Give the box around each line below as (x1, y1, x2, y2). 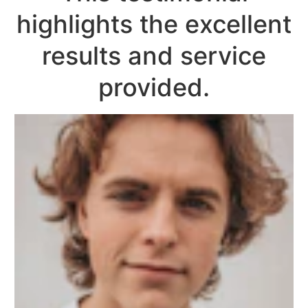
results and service (42, 40, 266, 71)
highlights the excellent (16, 8, 291, 39)
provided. (98, 71, 210, 102)
